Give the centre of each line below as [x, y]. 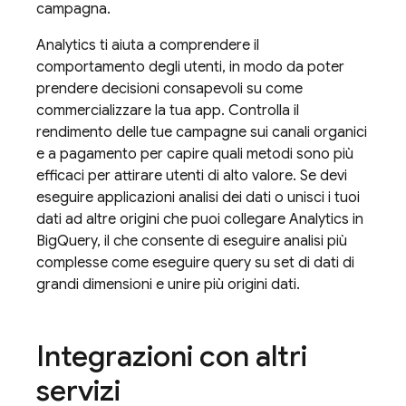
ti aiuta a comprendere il [178, 45]
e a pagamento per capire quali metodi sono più [195, 154]
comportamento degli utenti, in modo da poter [190, 67]
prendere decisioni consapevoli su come [169, 89]
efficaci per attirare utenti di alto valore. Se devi [192, 176]
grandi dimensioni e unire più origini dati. [168, 285]
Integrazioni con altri [172, 356]
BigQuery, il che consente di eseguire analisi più [192, 241]
